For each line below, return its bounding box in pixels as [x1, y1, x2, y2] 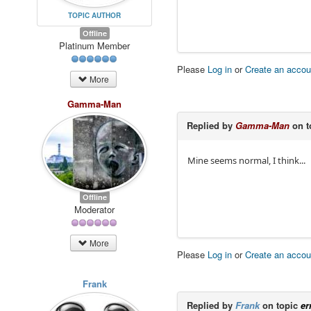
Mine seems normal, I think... [187, 154, 306, 167]
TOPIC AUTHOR [68, 10, 121, 20]
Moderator [74, 202, 115, 216]
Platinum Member [59, 38, 131, 52]
